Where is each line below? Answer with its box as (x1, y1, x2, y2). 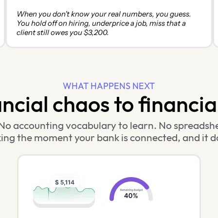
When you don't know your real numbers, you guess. (17, 9, 192, 19)
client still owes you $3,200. (17, 28, 109, 37)
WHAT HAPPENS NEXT (63, 82, 155, 91)
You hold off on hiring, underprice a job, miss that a (17, 18, 186, 28)
